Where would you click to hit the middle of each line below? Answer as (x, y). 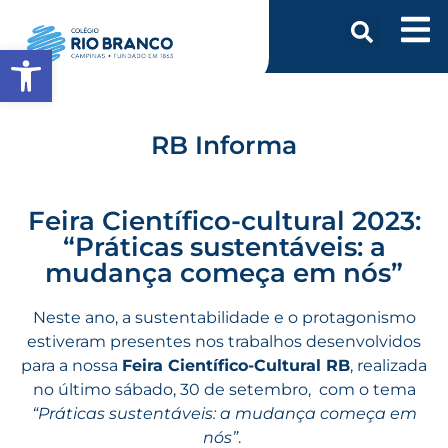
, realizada (388, 365)
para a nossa (71, 365)
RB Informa (224, 144)
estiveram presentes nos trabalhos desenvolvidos (224, 341)
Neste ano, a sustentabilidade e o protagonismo (224, 317)
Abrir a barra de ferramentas (108, 58)
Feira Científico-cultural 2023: (224, 220)
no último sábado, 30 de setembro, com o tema (224, 389)
